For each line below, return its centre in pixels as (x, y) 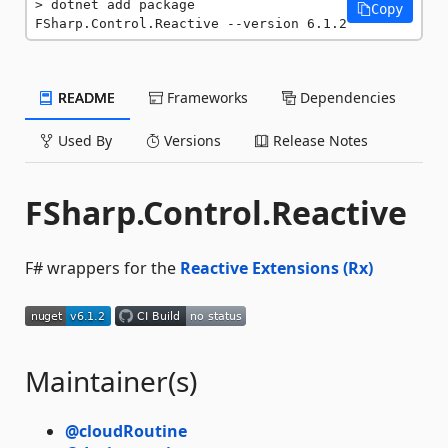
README (84, 97)
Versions (190, 140)
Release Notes (318, 140)
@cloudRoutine (126, 430)
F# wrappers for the (102, 268)
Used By (83, 140)
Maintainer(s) (111, 380)
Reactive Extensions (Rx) (276, 268)
